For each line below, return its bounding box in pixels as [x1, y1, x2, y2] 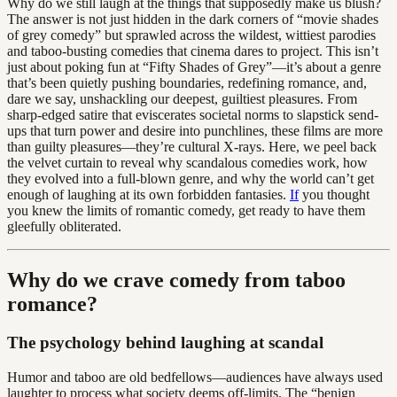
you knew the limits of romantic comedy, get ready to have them [7, 202, 365, 218]
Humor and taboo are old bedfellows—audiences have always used [7, 370, 383, 385]
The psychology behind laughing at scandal [7, 333, 323, 353]
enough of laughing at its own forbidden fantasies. [7, 186, 290, 202]
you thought [299, 186, 370, 202]
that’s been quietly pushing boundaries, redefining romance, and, [7, 74, 367, 90]
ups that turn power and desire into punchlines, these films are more [7, 122, 383, 138]
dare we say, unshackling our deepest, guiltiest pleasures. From [7, 90, 357, 106]
